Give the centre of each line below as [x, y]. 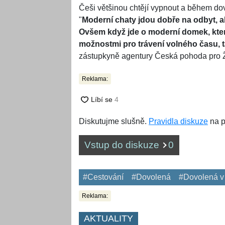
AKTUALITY [108, 219]
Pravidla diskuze [178, 122]
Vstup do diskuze [123, 145]
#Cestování [103, 177]
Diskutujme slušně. [114, 122]
